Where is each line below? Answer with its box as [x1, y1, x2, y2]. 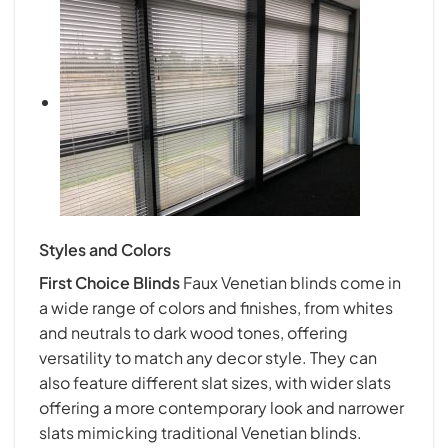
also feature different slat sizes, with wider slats [39, 371, 391, 393]
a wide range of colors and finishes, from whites [39, 296, 393, 318]
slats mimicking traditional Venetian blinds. [39, 421, 362, 443]
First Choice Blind [39, 271, 172, 293]
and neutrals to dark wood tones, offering [39, 321, 348, 343]
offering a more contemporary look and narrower [39, 396, 404, 418]
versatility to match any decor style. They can [39, 346, 377, 368]
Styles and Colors [39, 238, 171, 260]
